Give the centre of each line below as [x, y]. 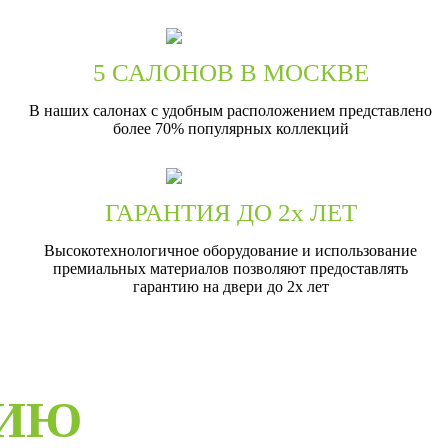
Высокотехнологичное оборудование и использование [231, 250]
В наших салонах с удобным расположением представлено [231, 110]
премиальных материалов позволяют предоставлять [231, 268]
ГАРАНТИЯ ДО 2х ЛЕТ [230, 212]
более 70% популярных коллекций [230, 128]
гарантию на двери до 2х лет [230, 286]
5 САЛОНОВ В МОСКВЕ [230, 72]
